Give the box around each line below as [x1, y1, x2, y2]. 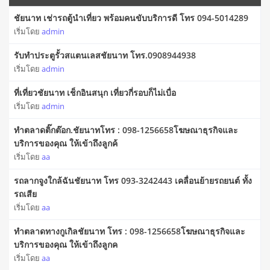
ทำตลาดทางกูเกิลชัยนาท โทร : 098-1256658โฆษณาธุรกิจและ [14, 225, 245, 237]
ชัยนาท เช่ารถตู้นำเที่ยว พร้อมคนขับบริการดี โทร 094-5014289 [14, 12, 248, 24]
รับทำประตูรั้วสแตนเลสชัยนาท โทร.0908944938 [14, 49, 196, 61]
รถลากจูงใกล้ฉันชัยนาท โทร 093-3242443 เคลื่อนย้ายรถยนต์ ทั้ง [14, 175, 252, 187]
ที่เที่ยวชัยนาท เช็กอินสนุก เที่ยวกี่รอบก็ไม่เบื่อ [14, 87, 176, 99]
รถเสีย [14, 188, 37, 200]
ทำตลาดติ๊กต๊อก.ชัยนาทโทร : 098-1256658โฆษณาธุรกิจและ [14, 124, 238, 136]
